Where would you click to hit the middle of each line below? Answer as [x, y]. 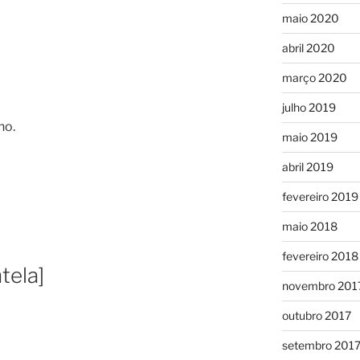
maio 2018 [309, 226]
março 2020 [314, 77]
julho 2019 [309, 107]
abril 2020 [308, 47]
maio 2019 [309, 137]
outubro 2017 [316, 315]
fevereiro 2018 [320, 256]
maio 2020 [310, 18]
